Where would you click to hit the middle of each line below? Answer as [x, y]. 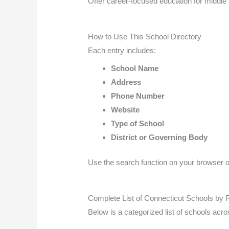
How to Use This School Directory [145, 37]
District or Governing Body [159, 137]
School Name [135, 68]
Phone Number [138, 96]
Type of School [138, 123]
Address [126, 82]
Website [125, 109]
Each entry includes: [122, 51]
